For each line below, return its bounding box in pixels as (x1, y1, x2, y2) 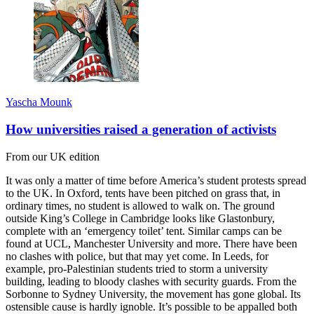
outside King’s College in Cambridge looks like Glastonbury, (6, 212, 275, 224)
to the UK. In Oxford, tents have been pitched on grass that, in (6, 186, 280, 199)
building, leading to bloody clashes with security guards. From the (6, 275, 296, 287)
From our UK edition (6, 150, 100, 163)
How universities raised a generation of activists (6, 121, 276, 137)
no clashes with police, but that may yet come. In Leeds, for (6, 250, 268, 262)
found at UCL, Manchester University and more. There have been (6, 237, 297, 250)
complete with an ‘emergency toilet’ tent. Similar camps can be (6, 224, 282, 237)
